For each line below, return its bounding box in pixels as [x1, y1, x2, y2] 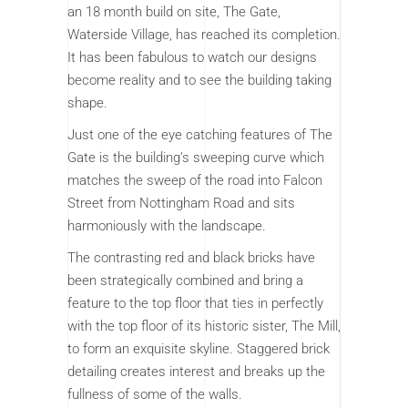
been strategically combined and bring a [67, 272, 303, 290]
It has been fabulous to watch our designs [67, 49, 317, 66]
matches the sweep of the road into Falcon [67, 172, 322, 189]
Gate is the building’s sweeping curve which [67, 149, 324, 167]
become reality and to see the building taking [67, 72, 331, 89]
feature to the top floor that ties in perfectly [67, 295, 323, 312]
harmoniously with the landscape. [67, 218, 266, 235]
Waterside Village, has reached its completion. [67, 26, 341, 44]
